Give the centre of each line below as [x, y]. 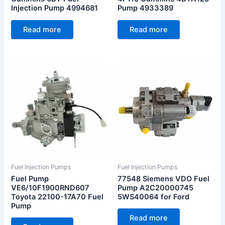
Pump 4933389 [145, 8]
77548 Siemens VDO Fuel [163, 179]
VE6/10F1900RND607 [50, 188]
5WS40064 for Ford [153, 197]
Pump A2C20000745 [155, 188]
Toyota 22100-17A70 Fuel [58, 197]
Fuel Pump [30, 179]
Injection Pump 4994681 [55, 8]
